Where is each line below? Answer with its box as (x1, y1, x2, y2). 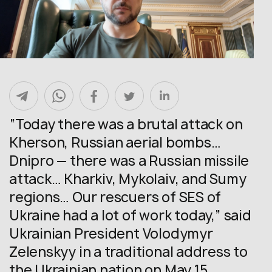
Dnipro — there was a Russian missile (9, 152, 250, 170)
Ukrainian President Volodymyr (9, 225, 213, 243)
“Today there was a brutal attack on (9, 115, 243, 134)
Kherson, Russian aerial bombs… (9, 134, 221, 152)
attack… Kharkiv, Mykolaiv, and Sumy (9, 170, 246, 188)
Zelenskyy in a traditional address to (9, 243, 248, 261)
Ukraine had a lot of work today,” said (9, 206, 251, 225)
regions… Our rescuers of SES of (9, 188, 222, 206)
